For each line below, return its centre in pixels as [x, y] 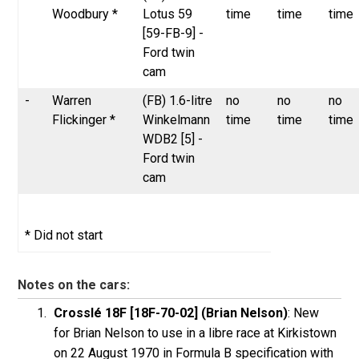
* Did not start [64, 235]
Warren [72, 100]
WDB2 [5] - [173, 139]
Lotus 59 [168, 14]
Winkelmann [177, 119]
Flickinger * [84, 119]
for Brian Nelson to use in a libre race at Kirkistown [196, 333]
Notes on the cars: [74, 284]
